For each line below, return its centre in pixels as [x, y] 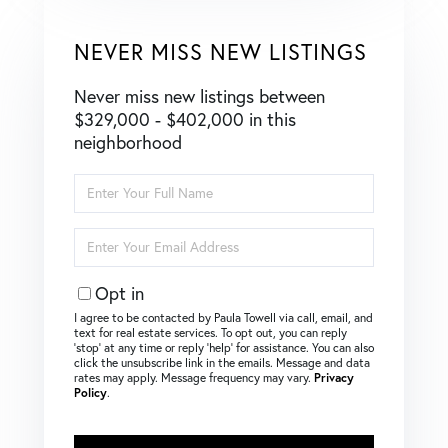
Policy [90, 392]
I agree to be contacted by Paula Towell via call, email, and [223, 317]
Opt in [119, 293]
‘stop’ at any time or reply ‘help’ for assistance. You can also [224, 347]
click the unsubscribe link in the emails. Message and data [222, 362]
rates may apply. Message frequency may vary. [194, 377]
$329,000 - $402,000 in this [185, 119]
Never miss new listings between [199, 96]
